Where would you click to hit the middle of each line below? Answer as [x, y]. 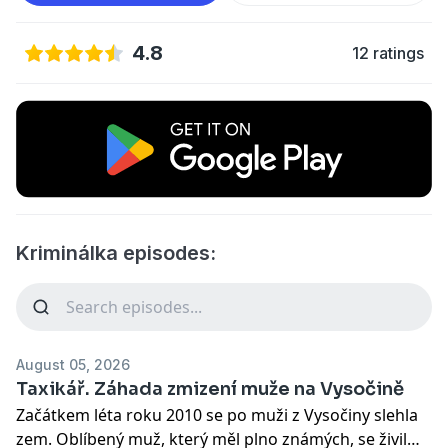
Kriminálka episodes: [116, 252]
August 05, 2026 [73, 364]
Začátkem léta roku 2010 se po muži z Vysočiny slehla [217, 414]
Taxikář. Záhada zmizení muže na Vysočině [210, 388]
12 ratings [388, 53]
